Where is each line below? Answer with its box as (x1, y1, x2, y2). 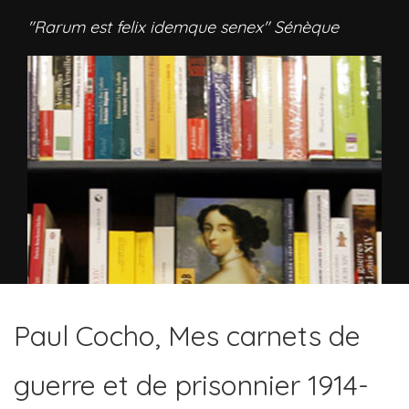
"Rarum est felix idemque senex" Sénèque (27, 16, 339, 37)
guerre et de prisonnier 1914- (14, 368, 369, 403)
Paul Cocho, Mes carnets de (14, 319, 361, 353)
